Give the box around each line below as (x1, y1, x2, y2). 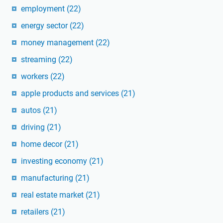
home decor (21, 139, 64, 149)
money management (21, 37, 96, 47)
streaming (21, 54, 58, 64)
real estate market (21, 190, 86, 200)
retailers (21, 207, 51, 217)
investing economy (21, 156, 89, 166)
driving (21, 122, 47, 132)
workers (21, 71, 50, 81)
